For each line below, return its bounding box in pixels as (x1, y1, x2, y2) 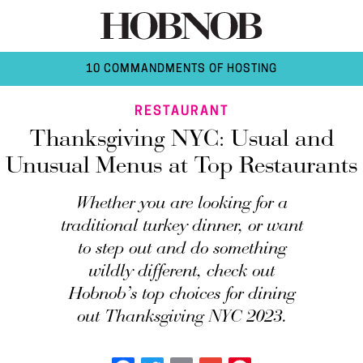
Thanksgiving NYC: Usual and (29, 128, 334, 153)
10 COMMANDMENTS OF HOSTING (86, 63, 277, 76)
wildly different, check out (88, 263, 275, 282)
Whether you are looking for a (75, 195, 288, 214)
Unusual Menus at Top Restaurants (6, 155, 357, 180)
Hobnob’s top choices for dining (68, 286, 295, 305)
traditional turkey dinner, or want (60, 218, 303, 237)
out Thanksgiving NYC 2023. (76, 309, 287, 327)
